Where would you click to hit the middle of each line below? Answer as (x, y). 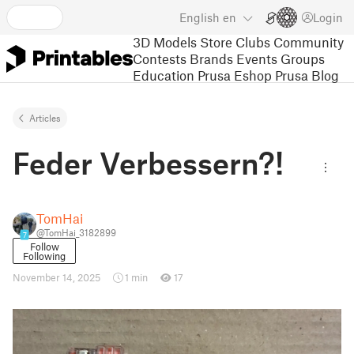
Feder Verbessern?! (148, 163)
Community (309, 41)
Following (44, 256)
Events (257, 58)
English (200, 17)
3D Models (165, 41)
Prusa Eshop (235, 75)
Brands (211, 58)
